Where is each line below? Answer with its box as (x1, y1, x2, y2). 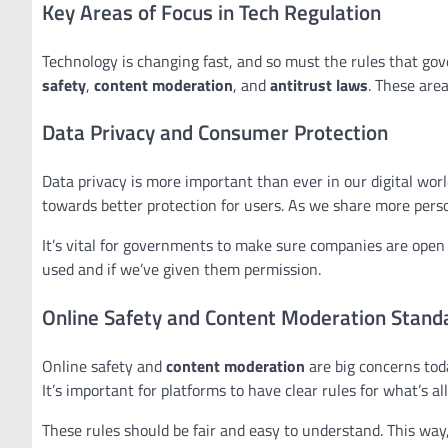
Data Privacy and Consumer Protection (42, 116, 388, 149)
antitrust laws (270, 72, 368, 97)
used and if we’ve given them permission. (42, 257, 321, 282)
